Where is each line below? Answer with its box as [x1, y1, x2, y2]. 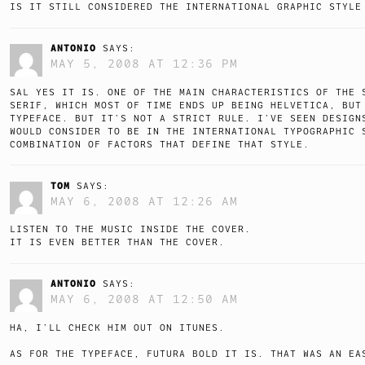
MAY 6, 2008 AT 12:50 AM [51, 292, 238, 306]
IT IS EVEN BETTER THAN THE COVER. [10, 237, 225, 248]
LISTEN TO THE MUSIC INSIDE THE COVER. [10, 224, 251, 235]
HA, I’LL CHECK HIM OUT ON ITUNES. [10, 322, 225, 333]
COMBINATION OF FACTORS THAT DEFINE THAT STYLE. [10, 139, 310, 150]
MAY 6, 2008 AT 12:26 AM [51, 194, 238, 208]
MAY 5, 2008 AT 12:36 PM [51, 57, 238, 71]
